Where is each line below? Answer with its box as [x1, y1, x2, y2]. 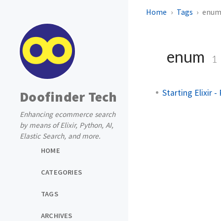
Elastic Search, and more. [20, 131, 101, 141]
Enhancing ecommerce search [20, 110, 115, 119]
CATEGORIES [41, 167, 82, 177]
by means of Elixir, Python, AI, [20, 120, 113, 130]
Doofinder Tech [20, 88, 117, 106]
